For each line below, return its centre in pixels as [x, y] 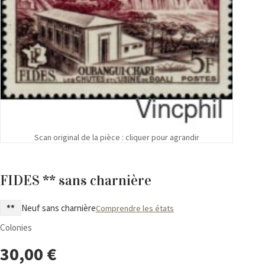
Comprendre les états [135, 208]
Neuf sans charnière [59, 208]
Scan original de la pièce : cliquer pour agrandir [117, 138]
